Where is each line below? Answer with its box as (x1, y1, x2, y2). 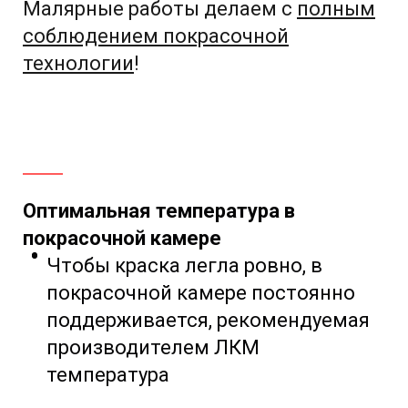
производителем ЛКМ (46, 336, 260, 360)
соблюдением (23, 25, 158, 48)
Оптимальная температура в (23, 199, 295, 223)
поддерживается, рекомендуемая (46, 309, 370, 332)
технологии (23, 52, 134, 76)
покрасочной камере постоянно (46, 281, 355, 305)
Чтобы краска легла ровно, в (46, 254, 322, 278)
